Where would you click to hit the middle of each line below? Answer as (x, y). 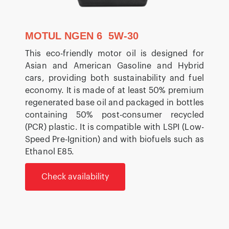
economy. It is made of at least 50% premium (114, 90)
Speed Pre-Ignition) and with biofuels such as (114, 139)
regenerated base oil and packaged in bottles (114, 102)
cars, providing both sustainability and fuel (114, 78)
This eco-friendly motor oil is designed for (114, 53)
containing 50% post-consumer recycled (114, 115)
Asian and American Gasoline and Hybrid (114, 66)
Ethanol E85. (50, 152)
